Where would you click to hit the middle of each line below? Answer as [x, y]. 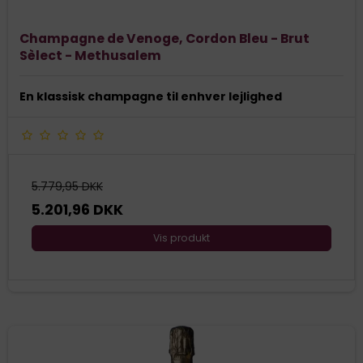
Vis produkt [181, 238]
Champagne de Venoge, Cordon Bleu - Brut [164, 39]
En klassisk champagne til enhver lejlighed [151, 97]
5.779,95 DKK [67, 187]
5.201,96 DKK [77, 210]
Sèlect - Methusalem [90, 56]
